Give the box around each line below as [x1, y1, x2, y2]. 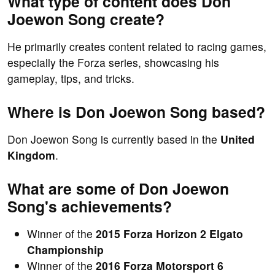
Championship [27, 242, 104, 258]
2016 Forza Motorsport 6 [96, 258, 223, 274]
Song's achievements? [7, 195, 172, 218]
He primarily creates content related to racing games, [7, 39, 266, 55]
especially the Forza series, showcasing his [7, 55, 219, 71]
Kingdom [7, 147, 55, 163]
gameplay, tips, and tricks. [7, 71, 134, 87]
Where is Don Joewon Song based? [7, 101, 265, 123]
